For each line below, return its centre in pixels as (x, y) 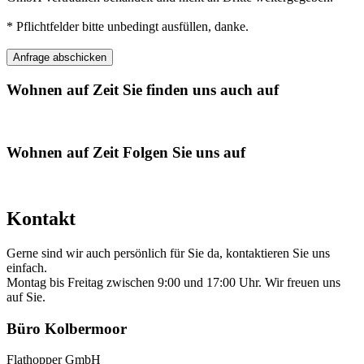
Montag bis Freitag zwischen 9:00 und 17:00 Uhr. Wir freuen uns (173, 282)
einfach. (27, 267)
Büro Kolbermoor (67, 328)
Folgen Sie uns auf (182, 153)
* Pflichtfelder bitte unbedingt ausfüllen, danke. (128, 27)
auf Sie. (26, 297)
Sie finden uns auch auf (199, 90)
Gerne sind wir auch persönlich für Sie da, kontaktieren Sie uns (168, 253)
